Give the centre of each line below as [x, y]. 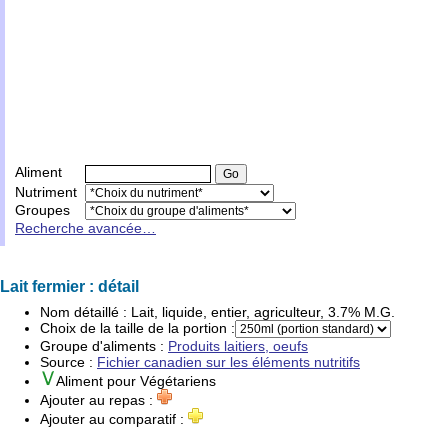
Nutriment [46, 192]
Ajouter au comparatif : [114, 419]
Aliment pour [98, 381]
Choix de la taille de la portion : [137, 328]
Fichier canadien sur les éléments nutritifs [228, 362]
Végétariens [178, 381]
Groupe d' [71, 346]
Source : [68, 362]
